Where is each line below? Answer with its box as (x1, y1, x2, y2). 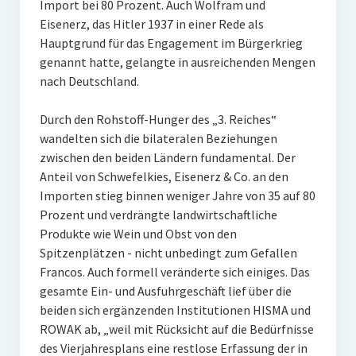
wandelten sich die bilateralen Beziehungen (39, 130, 277, 146)
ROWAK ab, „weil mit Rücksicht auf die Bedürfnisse (39, 321, 314, 337)
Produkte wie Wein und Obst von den (39, 226, 237, 242)
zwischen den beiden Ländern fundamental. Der (39, 149, 296, 165)
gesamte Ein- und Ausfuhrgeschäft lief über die (39, 283, 292, 299)
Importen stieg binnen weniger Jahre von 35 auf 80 (39, 188, 315, 203)
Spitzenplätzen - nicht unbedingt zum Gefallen (39, 245, 297, 261)
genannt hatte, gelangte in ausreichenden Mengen (39, 54, 315, 70)
